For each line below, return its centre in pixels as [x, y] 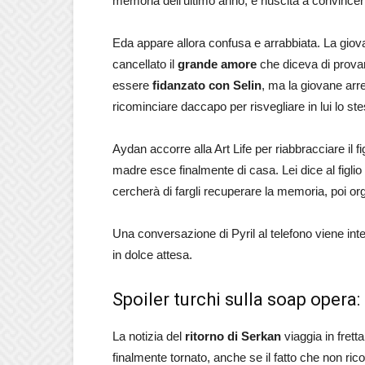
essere [132, 85]
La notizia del [147, 336]
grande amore [217, 64]
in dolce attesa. [152, 255]
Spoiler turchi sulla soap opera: [236, 299]
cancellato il [145, 64]
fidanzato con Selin [207, 85]
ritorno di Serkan [231, 336]
